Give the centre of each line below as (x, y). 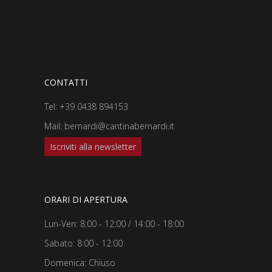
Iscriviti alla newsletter (93, 146)
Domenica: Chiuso (80, 262)
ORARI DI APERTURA (86, 199)
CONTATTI (66, 82)
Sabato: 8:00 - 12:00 (83, 243)
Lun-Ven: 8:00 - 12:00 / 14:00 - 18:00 (114, 223)
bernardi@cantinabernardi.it (119, 126)
